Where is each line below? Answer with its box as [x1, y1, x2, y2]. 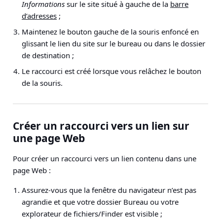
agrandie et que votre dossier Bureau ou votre [22, 197, 179, 207]
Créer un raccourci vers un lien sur [13, 119, 189, 133]
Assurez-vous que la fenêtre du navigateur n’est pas [22, 185, 196, 195]
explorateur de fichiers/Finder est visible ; [22, 209, 162, 219]
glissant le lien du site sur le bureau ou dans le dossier [22, 38, 205, 48]
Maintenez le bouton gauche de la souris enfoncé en [22, 27, 199, 37]
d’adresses [22, 11, 57, 21]
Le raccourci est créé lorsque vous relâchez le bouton [22, 66, 201, 76]
